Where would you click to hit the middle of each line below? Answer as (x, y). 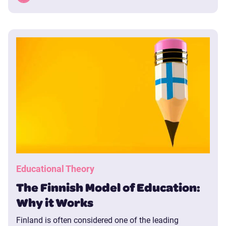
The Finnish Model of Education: (108, 187)
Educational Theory (55, 169)
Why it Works (55, 203)
